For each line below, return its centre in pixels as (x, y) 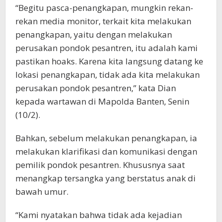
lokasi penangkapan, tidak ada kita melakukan (108, 75)
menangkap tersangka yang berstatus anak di (106, 178)
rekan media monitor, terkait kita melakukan (103, 21)
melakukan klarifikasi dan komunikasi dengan (106, 151)
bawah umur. (42, 192)
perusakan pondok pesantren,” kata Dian (96, 88)
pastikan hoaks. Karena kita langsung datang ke (109, 61)
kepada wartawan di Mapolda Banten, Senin (102, 101)
